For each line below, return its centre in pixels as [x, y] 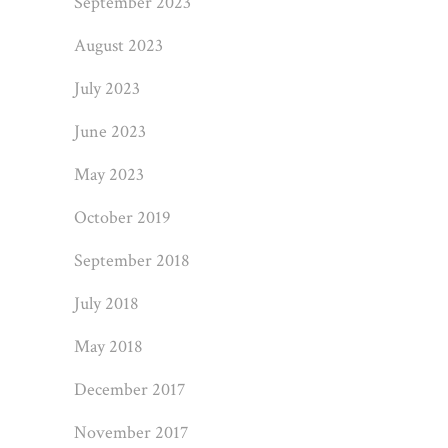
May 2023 [108, 174]
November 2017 [130, 432]
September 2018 [131, 260]
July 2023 [106, 88]
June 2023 [109, 131]
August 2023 [118, 45]
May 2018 [108, 346]
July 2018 [106, 303]
